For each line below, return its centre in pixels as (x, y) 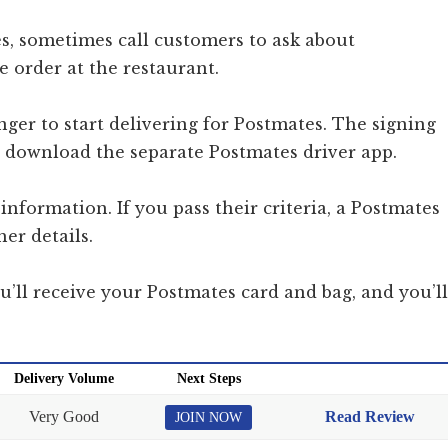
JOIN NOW (208, 418)
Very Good (63, 417)
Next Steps (208, 379)
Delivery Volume (63, 379)
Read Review (369, 417)
